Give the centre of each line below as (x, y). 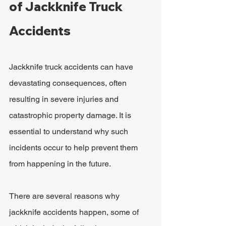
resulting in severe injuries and (65, 99)
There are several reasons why (65, 196)
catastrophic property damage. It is (71, 115)
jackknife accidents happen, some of (75, 212)
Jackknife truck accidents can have (72, 67)
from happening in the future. (60, 164)
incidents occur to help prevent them (74, 148)
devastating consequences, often (69, 83)
